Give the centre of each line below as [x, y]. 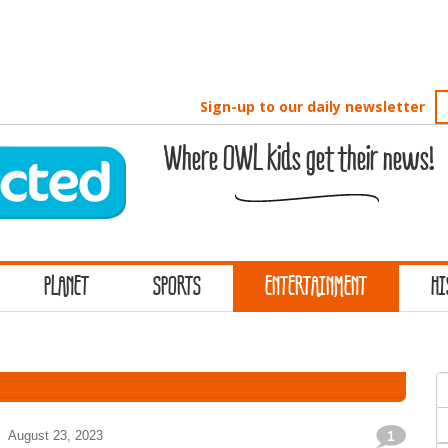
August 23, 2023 [55, 435]
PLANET [66, 288]
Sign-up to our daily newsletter [313, 106]
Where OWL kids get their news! [299, 160]
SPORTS [177, 288]
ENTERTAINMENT [316, 288]
